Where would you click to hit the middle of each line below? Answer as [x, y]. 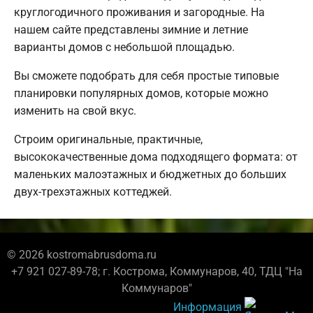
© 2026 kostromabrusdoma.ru [82, 255]
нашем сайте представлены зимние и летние [131, 30]
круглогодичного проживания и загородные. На [139, 13]
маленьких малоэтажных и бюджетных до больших [150, 175]
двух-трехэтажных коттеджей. [93, 192]
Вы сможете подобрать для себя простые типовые [146, 76]
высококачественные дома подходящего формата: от [156, 157]
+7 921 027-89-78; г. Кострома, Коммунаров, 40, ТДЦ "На [156, 272]
